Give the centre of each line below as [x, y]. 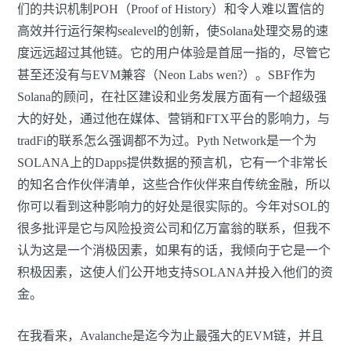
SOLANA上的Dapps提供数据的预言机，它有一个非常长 [172, 163]
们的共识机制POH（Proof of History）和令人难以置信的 [171, 9]
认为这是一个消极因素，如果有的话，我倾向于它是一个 [174, 251]
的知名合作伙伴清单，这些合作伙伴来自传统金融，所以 [174, 185]
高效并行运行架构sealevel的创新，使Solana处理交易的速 [173, 31]
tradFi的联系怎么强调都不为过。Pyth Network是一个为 [167, 141]
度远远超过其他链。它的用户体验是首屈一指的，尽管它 [174, 53]
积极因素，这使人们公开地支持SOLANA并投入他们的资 [175, 273]
